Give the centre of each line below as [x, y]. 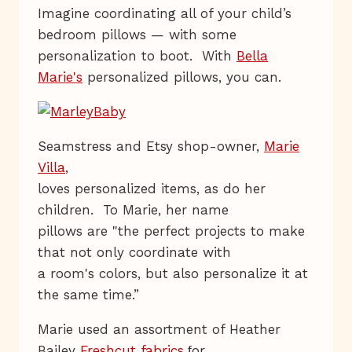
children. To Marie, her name [133, 209]
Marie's [60, 77]
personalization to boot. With [137, 55]
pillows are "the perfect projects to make [171, 231]
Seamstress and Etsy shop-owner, [151, 146]
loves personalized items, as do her [152, 188]
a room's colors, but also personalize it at [173, 273]
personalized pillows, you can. [182, 77]
